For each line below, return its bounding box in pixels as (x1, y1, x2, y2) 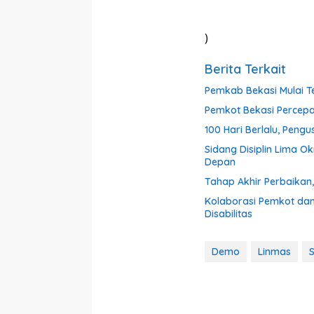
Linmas (258, 245, 291, 258)
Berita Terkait (205, 60, 286, 77)
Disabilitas (205, 207, 252, 220)
